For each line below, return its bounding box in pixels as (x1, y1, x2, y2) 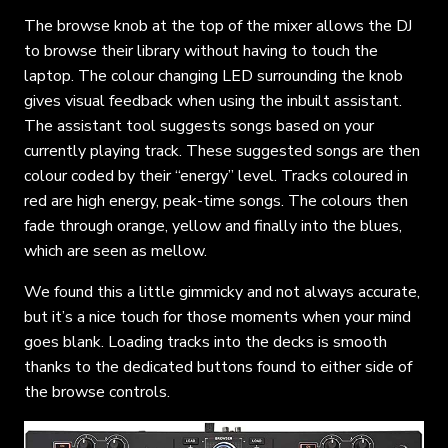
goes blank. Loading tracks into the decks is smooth (24, 331, 387, 354)
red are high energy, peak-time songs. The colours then (24, 190, 408, 213)
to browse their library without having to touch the (24, 40, 378, 63)
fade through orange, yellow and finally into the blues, (24, 215, 402, 238)
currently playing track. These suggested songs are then (24, 140, 420, 163)
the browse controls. (24, 381, 170, 404)
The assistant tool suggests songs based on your (24, 115, 374, 138)
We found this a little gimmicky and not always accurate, (24, 281, 420, 304)
